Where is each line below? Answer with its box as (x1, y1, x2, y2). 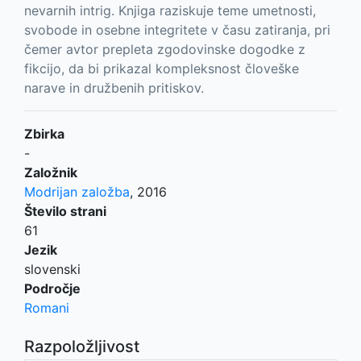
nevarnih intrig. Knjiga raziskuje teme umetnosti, (24, 2, 316, 19)
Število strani (24, 203, 106, 220)
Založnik (24, 164, 77, 181)
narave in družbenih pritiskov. (24, 80, 204, 97)
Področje (24, 280, 81, 297)
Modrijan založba (24, 184, 130, 201)
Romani (24, 300, 69, 317)
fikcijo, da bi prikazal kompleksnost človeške (24, 60, 299, 77)
